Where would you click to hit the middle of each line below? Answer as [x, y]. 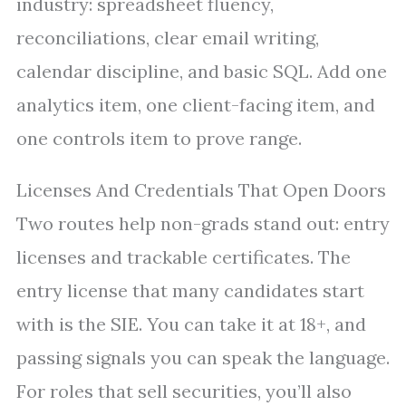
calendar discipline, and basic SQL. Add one [202, 71]
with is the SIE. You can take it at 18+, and [191, 324]
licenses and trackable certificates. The [184, 257]
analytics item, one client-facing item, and [196, 105]
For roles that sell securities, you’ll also [184, 391]
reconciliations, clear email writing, [168, 38]
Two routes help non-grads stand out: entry [203, 223]
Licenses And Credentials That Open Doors [201, 190]
